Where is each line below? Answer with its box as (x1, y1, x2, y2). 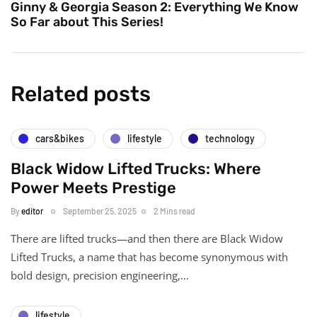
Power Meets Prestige (11, 178, 176, 197)
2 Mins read (154, 205, 195, 216)
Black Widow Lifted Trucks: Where (11, 158, 261, 178)
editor (21, 205, 43, 216)
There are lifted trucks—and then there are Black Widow (11, 231, 283, 246)
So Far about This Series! (11, 13, 163, 30)
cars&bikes (35, 132, 84, 145)
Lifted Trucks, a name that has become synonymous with (11, 249, 288, 264)
